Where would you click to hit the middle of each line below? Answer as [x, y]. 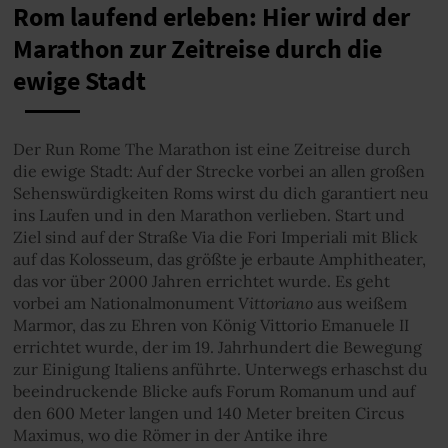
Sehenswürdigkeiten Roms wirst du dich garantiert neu [220, 192]
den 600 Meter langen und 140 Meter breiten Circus [208, 412]
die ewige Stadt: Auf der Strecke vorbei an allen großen [218, 170]
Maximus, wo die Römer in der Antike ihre [170, 434]
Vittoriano [275, 302]
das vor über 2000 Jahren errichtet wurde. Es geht [201, 280]
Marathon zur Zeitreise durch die [197, 49]
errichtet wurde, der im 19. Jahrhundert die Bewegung [217, 346]
